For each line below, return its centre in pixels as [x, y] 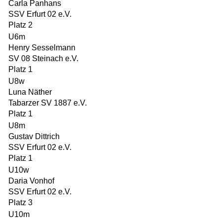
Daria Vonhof [31, 181]
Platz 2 [20, 25]
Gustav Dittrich [34, 136]
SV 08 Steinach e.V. [43, 58]
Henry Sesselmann [42, 48]
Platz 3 [20, 203]
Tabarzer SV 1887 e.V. [48, 103]
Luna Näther [30, 92]
